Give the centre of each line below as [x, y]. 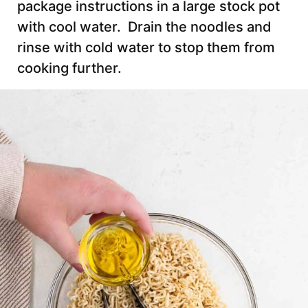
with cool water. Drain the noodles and [144, 27]
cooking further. [71, 68]
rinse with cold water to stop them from [146, 48]
